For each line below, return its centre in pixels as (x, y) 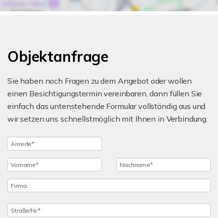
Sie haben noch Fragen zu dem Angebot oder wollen (100, 81)
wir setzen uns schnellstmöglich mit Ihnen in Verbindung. (108, 119)
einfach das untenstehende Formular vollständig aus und (107, 106)
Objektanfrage (58, 56)
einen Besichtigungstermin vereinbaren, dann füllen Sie (105, 93)
